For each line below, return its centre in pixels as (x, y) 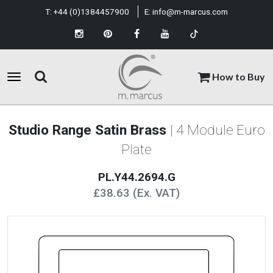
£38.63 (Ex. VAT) (136, 193)
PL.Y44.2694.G (136, 177)
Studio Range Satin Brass (89, 130)
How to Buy (238, 76)
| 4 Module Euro (217, 130)
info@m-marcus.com (190, 12)
